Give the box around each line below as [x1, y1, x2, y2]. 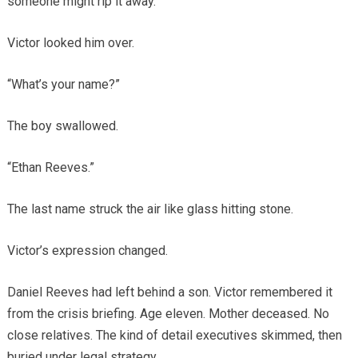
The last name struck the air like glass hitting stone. [6, 201, 293, 217]
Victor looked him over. [6, 35, 134, 51]
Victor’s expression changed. [6, 243, 168, 259]
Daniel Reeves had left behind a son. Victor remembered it [6, 284, 332, 300]
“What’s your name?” [6, 77, 120, 93]
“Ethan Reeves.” [6, 160, 94, 176]
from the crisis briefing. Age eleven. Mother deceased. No [6, 306, 329, 322]
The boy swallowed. [6, 118, 118, 134]
